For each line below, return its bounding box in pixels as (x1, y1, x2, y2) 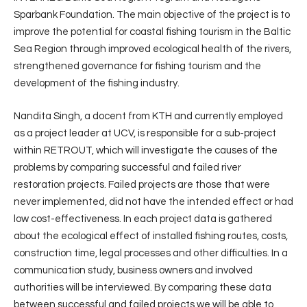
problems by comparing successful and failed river (14, 162, 241, 173)
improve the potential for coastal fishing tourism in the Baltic (14, 27, 291, 37)
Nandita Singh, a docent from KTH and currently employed (14, 110, 283, 121)
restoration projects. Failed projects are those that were (14, 179, 270, 190)
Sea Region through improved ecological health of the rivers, (14, 44, 291, 54)
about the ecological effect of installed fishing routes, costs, (14, 230, 288, 241)
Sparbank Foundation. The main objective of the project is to (14, 10, 290, 20)
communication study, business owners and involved (14, 265, 253, 275)
